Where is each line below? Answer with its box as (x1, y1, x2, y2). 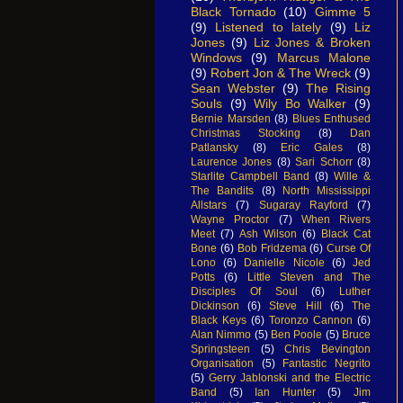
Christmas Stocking (191, 126, 300, 139)
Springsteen (191, 342, 250, 355)
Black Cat (321, 227, 371, 240)
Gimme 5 (314, 4, 371, 19)
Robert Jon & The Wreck (210, 65, 351, 80)
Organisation (191, 356, 254, 370)
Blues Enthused (291, 112, 371, 125)
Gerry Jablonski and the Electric (209, 371, 371, 384)
